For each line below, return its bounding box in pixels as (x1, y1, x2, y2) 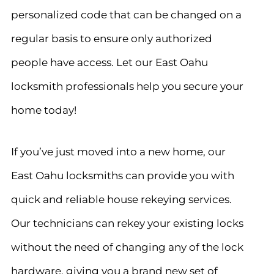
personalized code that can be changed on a (10, 7, 242, 21)
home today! (10, 103, 76, 116)
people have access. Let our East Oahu (10, 55, 208, 68)
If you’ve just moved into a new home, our (10, 145, 226, 158)
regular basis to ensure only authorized (10, 31, 212, 45)
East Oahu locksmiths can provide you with (10, 169, 234, 182)
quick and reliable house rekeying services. (10, 193, 232, 206)
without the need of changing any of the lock (10, 240, 243, 254)
